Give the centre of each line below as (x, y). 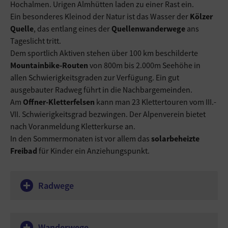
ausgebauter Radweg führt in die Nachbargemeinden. (101, 90)
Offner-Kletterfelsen (59, 102)
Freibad (24, 151)
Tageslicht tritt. (36, 41)
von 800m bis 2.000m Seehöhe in (144, 65)
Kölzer (201, 16)
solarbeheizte (175, 138)
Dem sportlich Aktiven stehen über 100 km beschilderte (104, 53)
